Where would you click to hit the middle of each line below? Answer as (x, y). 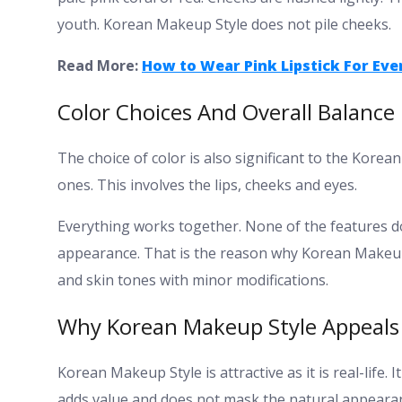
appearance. (100, 253)
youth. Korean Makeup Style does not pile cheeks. (224, 25)
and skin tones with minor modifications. (193, 280)
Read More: (98, 66)
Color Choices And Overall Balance (226, 112)
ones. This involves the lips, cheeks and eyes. (207, 184)
